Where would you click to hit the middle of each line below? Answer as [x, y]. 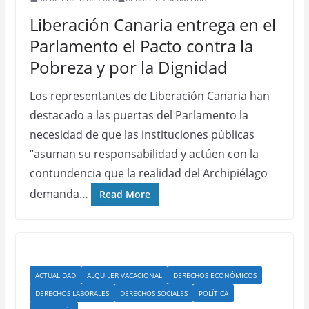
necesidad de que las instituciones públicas [142, 134]
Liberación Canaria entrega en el [152, 24]
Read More [124, 194]
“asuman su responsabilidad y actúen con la [144, 154]
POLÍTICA [213, 293]
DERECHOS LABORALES [72, 293]
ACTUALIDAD [55, 275]
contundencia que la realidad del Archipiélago [148, 173]
